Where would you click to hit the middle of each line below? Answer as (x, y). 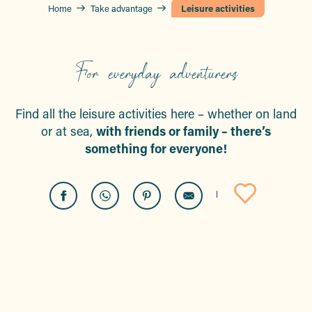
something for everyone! (156, 149)
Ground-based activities (156, 276)
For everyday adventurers (156, 72)
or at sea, (69, 131)
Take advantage (121, 8)
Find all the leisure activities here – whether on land (156, 114)
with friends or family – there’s (184, 131)
